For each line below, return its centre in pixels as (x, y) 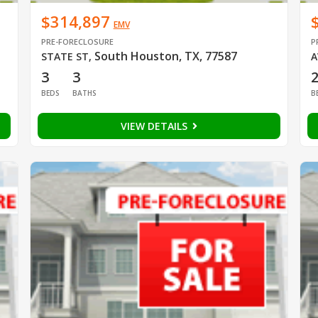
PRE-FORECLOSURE (77, 41)
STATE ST (65, 56)
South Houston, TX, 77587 (165, 56)
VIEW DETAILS (155, 126)
